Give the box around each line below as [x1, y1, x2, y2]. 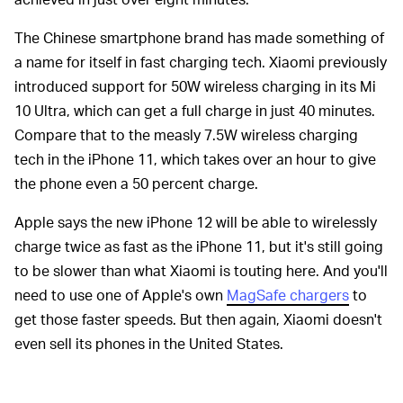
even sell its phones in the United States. [14, 334, 283, 354]
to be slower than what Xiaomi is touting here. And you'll [14, 261, 388, 281]
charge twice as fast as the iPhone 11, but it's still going [14, 237, 383, 256]
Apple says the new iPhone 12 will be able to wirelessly [14, 212, 377, 232]
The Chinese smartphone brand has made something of [14, 28, 384, 48]
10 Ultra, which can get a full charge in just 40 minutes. [14, 101, 375, 121]
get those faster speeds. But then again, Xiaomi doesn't [14, 309, 382, 329]
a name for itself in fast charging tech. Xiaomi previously [14, 52, 387, 72]
